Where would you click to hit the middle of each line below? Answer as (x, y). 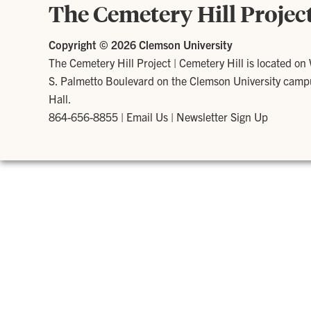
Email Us (147, 117)
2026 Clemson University (172, 45)
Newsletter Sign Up (222, 117)
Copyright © (80, 45)
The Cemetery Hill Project (110, 63)
